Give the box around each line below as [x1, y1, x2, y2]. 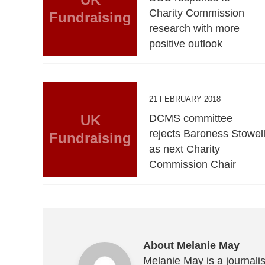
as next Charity [149, 143, 221, 155]
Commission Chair [149, 158, 237, 170]
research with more [149, 22, 240, 34]
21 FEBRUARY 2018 [149, 94, 221, 104]
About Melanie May [143, 239, 240, 251]
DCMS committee [149, 112, 233, 124]
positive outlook [149, 37, 223, 50]
